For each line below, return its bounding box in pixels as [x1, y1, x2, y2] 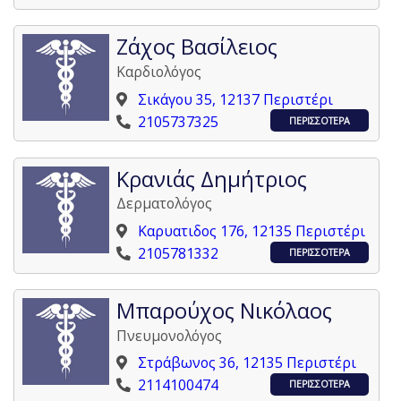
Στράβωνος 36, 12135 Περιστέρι [138, 353, 357, 373]
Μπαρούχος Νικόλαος [116, 296, 333, 326]
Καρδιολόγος [116, 61, 202, 81]
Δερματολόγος [116, 193, 213, 214]
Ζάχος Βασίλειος [116, 32, 278, 62]
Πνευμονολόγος [116, 325, 223, 346]
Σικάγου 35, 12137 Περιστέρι [138, 89, 334, 109]
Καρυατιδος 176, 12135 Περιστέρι [138, 221, 366, 241]
